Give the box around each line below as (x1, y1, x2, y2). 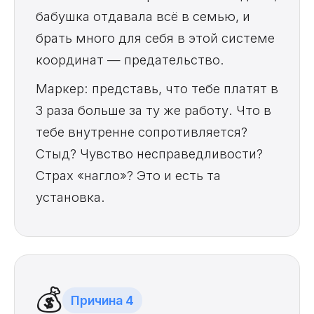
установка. (36, 189, 105, 205)
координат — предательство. (36, 52, 224, 68)
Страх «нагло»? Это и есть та (36, 168, 221, 184)
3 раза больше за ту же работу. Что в (36, 102, 271, 118)
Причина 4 (71, 292, 134, 308)
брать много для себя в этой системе (36, 30, 275, 46)
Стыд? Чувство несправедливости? (36, 146, 263, 162)
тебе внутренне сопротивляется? (36, 124, 247, 140)
